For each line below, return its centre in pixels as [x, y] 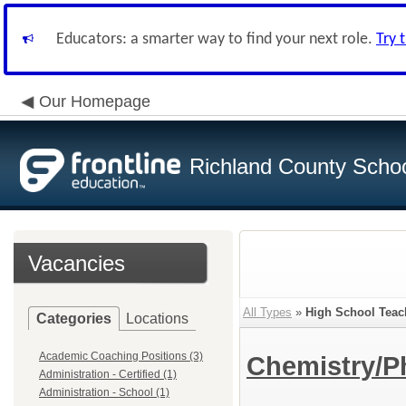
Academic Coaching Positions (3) [121, 356]
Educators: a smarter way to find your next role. [216, 39]
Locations [157, 319]
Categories [74, 319]
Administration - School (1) [104, 392]
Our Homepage [95, 101]
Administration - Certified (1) [108, 374]
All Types [267, 312]
